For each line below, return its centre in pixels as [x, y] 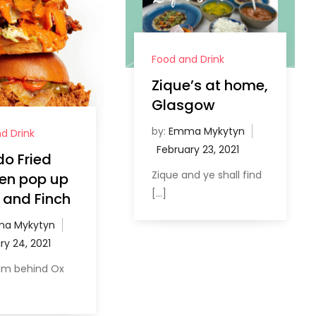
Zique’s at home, [210, 85]
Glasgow [184, 105]
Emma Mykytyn [207, 131]
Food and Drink [188, 59]
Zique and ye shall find [207, 175]
